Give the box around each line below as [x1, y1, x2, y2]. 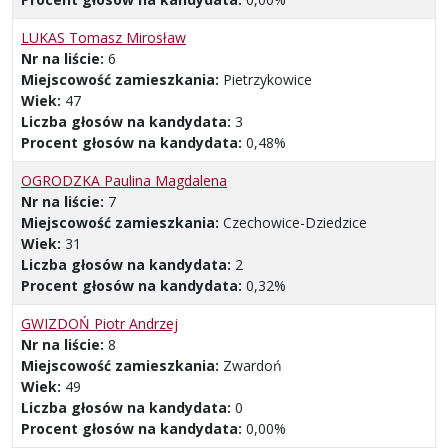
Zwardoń [223, 355, 282, 375]
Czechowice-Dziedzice [223, 212, 367, 232]
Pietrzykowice [223, 69, 312, 89]
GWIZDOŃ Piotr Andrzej [21, 313, 178, 333]
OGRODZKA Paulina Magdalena [21, 170, 227, 190]
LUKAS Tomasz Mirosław [21, 27, 186, 47]
